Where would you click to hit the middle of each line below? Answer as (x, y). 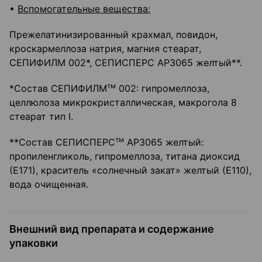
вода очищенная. (49, 185)
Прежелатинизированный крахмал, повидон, (113, 35)
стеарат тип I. (41, 117)
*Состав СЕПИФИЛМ (58, 89)
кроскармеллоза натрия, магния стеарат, (105, 49)
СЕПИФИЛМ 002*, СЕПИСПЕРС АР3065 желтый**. (126, 63)
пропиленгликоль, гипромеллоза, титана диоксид (125, 156)
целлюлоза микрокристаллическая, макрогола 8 (123, 103)
